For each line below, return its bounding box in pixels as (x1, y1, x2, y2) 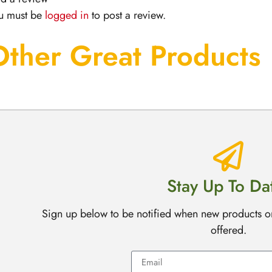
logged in (44, 7, 89, 23)
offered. (210, 222, 246, 238)
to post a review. (88, 7, 166, 23)
